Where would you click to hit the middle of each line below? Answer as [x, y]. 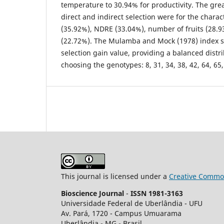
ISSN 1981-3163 [158, 193]
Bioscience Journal [93, 193]
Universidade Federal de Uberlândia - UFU [132, 203]
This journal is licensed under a [115, 176]
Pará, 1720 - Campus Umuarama [127, 213]
